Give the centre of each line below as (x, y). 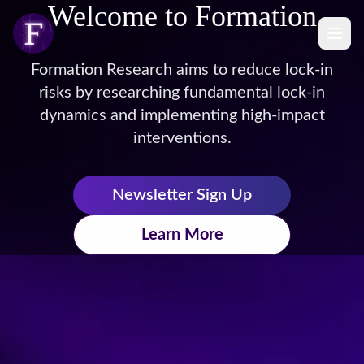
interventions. (182, 138)
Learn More (182, 235)
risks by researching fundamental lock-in (182, 93)
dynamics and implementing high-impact (182, 115)
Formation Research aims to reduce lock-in (182, 70)
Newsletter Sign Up (182, 195)
